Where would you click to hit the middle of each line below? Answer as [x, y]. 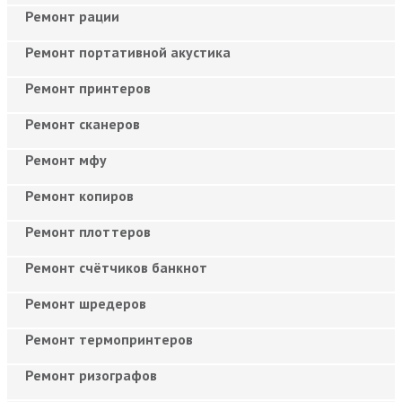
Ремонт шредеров [86, 303]
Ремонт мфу [66, 159]
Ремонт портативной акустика [128, 52]
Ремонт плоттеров [88, 231]
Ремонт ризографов [91, 375]
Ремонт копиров [79, 195]
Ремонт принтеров [88, 87]
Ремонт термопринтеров [109, 339]
